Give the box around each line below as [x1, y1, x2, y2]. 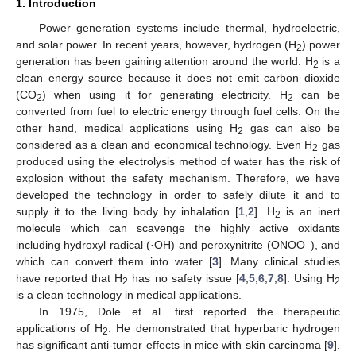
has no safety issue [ [128, 271, 239, 284]
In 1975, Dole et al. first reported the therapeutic [38, 304, 340, 318]
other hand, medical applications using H [16, 121, 238, 134]
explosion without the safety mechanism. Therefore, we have [16, 171, 340, 184]
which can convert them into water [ [16, 254, 212, 268]
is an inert [280, 204, 341, 218]
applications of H [16, 321, 103, 335]
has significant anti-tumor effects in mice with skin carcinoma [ [16, 338, 327, 351]
